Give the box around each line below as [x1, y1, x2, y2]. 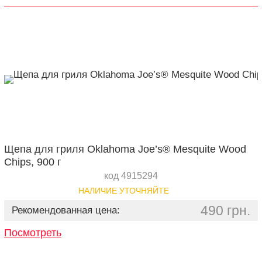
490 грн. [201, 203, 251, 218]
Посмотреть [4, 227, 61, 239]
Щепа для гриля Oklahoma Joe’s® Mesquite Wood [4, 143, 246, 155]
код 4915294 [104, 171, 158, 181]
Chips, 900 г [4, 156, 61, 168]
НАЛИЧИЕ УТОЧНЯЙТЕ [78, 186, 170, 195]
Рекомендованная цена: [11, 205, 120, 216]
